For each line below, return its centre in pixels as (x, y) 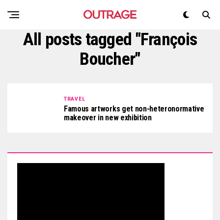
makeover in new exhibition (108, 117)
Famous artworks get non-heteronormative (134, 109)
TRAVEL (75, 99)
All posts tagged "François (110, 39)
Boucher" (110, 59)
